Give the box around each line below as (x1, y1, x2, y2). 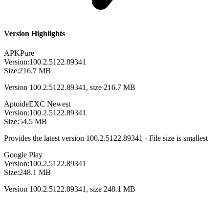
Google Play (4, 150, 43, 159)
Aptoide (4, 99, 29, 108)
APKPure (4, 48, 34, 57)
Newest (47, 99, 70, 108)
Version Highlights (4, 29, 65, 38)
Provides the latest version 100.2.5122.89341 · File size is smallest (4, 133, 208, 142)
